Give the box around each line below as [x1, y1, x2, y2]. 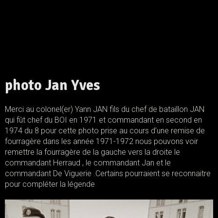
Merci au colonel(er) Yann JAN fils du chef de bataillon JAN [5, 104, 204, 114]
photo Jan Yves [5, 76, 100, 94]
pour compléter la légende [5, 179, 95, 189]
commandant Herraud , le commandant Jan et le [5, 158, 171, 167]
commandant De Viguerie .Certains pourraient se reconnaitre [5, 168, 211, 178]
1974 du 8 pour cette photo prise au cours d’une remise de [5, 126, 205, 135]
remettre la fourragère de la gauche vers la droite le [5, 147, 180, 157]
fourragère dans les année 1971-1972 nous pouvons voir [5, 136, 198, 146]
